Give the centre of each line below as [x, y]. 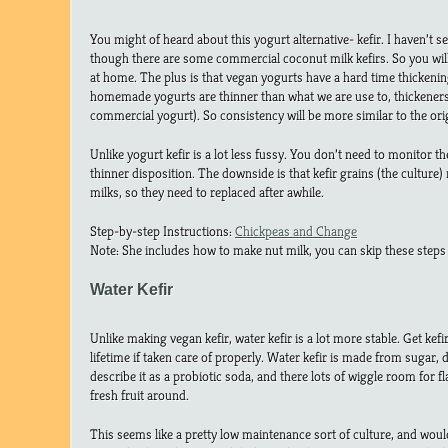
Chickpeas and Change [296, 231]
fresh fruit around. [139, 395]
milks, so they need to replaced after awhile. [207, 192]
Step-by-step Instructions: [162, 231]
